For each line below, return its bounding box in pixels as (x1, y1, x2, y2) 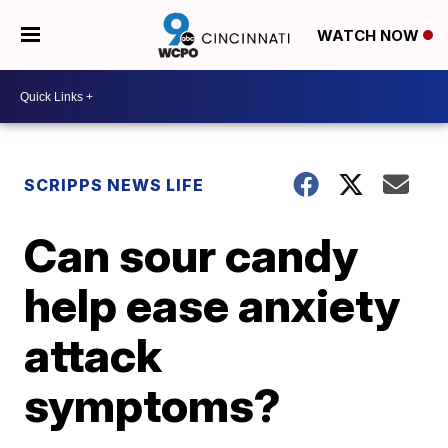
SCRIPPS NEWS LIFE (24, 175, 205, 195)
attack (24, 327, 163, 383)
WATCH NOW (316, 26, 423, 46)
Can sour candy (24, 227, 359, 283)
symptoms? (24, 377, 282, 433)
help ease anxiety (24, 277, 401, 333)
